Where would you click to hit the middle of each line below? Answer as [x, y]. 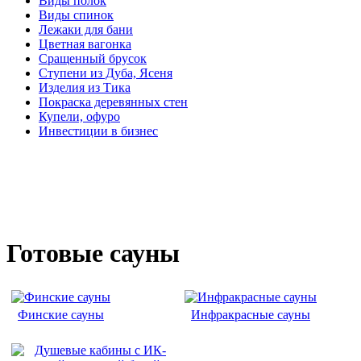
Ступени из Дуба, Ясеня [106, 73]
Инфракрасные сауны [251, 315]
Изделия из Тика [85, 88]
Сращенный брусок [93, 59]
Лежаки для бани [86, 30]
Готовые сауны [93, 253]
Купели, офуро [79, 117]
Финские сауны [61, 315]
